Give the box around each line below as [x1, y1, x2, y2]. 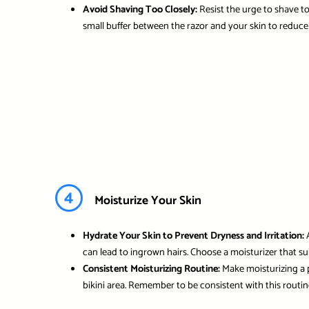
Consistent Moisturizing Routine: [82, 260, 220, 277]
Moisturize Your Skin [94, 191, 201, 211]
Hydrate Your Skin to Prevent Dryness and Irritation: [82, 227, 304, 244]
